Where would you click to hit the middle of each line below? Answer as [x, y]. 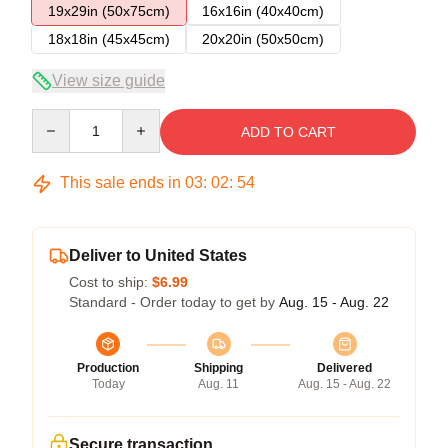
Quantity [57, 118]
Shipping [218, 368]
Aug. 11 [218, 384]
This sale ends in [120, 182]
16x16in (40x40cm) [263, 11]
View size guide [108, 80]
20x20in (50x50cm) [263, 39]
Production [108, 368]
